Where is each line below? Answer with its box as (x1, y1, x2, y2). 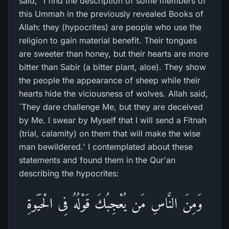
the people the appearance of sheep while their (19, 75, 200, 85)
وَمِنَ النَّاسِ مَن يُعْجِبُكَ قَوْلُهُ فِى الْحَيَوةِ (27, 195, 202, 211)
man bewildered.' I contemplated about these (19, 142, 193, 152)
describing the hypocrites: (19, 168, 119, 178)
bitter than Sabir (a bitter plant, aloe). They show (19, 62, 206, 72)
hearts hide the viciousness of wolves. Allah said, (19, 88, 208, 99)
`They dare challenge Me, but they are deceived (19, 102, 203, 112)
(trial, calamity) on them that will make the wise (19, 128, 200, 139)
